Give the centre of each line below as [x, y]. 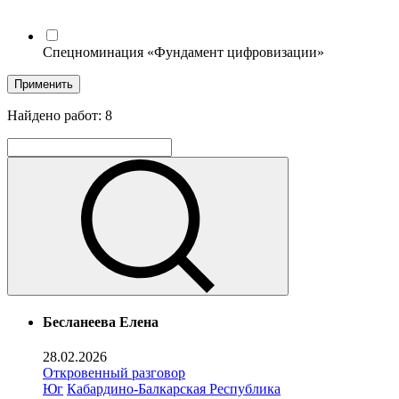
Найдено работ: [56, 115]
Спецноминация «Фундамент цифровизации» [183, 52]
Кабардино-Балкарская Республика [174, 389]
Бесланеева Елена [101, 322]
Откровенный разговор [114, 373]
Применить [44, 84]
